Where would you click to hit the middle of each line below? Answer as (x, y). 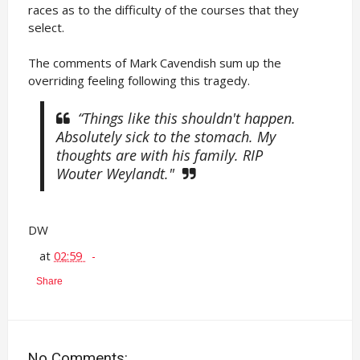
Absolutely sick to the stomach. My (166, 137)
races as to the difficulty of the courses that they (163, 10)
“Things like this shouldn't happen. (186, 118)
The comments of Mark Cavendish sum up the (154, 63)
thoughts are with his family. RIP (159, 155)
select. (46, 27)
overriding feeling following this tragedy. (139, 80)
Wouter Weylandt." (115, 174)
